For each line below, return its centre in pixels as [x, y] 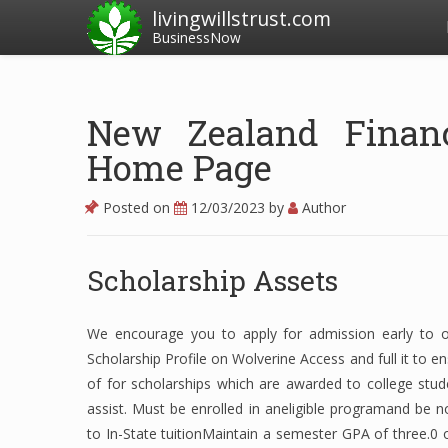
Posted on [136, 207]
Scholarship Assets [212, 280]
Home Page [179, 167]
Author [322, 207]
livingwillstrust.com [241, 18]
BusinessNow [196, 37]
